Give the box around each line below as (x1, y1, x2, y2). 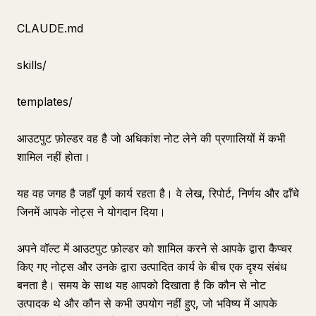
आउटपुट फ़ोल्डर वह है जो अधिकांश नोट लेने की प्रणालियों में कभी (17, 131, 286, 145)
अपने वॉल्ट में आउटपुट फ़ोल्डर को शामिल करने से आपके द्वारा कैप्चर (17, 241, 292, 255)
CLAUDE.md (17, 21, 83, 35)
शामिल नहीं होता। (17, 150, 90, 164)
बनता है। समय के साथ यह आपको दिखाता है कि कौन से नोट (17, 278, 266, 292)
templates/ (17, 95, 73, 109)
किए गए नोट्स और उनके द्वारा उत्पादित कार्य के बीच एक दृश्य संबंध (17, 260, 286, 274)
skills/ (17, 58, 47, 72)
